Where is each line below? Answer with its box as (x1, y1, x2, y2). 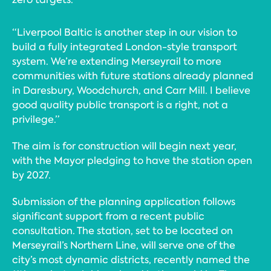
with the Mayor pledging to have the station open (12, 154, 252, 168)
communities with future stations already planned (12, 70, 253, 83)
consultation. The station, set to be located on (12, 224, 233, 238)
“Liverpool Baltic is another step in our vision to (12, 26, 237, 39)
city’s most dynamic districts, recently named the (12, 253, 250, 267)
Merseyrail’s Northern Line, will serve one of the (12, 239, 235, 252)
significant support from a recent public (12, 210, 204, 223)
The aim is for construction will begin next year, (12, 140, 237, 153)
